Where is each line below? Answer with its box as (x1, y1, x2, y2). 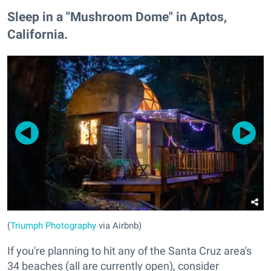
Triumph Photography (10, 220, 96, 232)
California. (7, 26, 68, 42)
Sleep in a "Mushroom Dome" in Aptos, (7, 8, 227, 24)
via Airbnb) (96, 220, 142, 232)
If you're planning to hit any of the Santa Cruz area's (7, 244, 252, 258)
